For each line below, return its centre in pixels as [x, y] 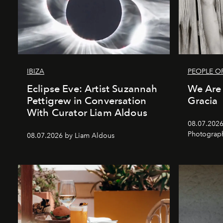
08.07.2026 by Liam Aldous [71, 135]
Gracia [203, 100]
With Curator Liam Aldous [87, 112]
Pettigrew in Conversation [87, 100]
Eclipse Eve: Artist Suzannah [92, 88]
